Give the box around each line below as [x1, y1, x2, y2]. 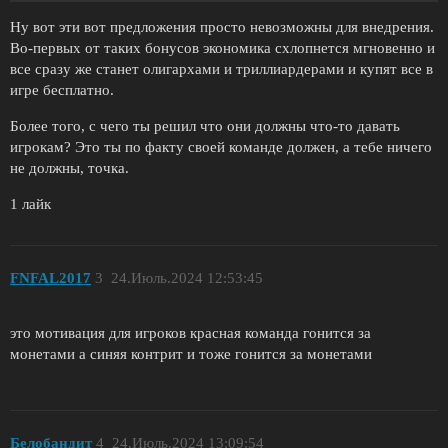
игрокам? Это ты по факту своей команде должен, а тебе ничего [10, 138, 432, 155]
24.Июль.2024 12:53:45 [110, 270, 263, 287]
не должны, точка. [10, 159, 129, 176]
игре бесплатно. [10, 81, 114, 98]
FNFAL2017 [10, 270, 91, 287]
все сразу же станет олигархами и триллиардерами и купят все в [10, 60, 433, 77]
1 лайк [10, 195, 51, 212]
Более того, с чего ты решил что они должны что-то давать [10, 117, 400, 134]
